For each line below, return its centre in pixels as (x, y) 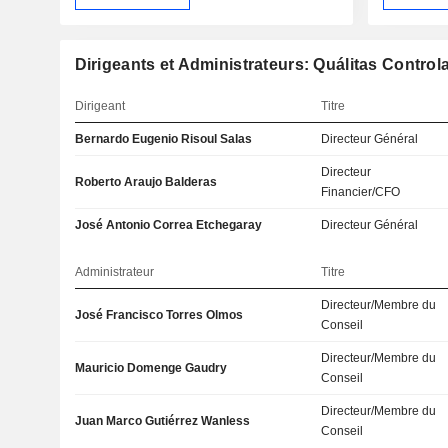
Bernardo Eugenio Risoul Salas (163, 139)
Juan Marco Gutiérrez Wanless (162, 421)
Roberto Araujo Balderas (145, 182)
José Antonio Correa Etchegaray (168, 225)
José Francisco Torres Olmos (158, 315)
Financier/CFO (361, 192)
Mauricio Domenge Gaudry (150, 368)
